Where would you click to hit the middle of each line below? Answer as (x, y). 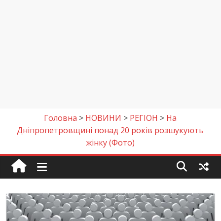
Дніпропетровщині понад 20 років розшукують (110, 130)
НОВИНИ (104, 118)
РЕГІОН (144, 118)
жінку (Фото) (110, 143)
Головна (61, 118)
